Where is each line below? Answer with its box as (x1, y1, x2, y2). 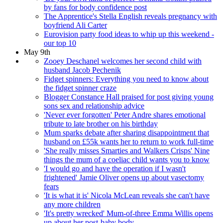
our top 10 (44, 39, 76, 48)
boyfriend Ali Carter (44, 21, 107, 30)
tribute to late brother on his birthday (44, 119, 158, 128)
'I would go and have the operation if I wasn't (44, 164, 186, 173)
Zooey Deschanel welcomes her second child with (44, 57, 202, 66)
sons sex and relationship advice (44, 102, 144, 111)
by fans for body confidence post (44, 3, 147, 12)
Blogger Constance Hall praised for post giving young (44, 93, 214, 102)
